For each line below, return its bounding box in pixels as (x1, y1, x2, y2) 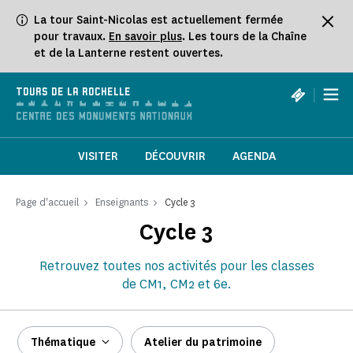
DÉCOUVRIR (144, 149, 206, 165)
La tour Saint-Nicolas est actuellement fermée (34, 13, 283, 28)
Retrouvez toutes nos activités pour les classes (39, 258, 314, 275)
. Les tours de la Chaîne (182, 29, 307, 44)
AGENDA (232, 149, 276, 165)
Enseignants (95, 195, 148, 210)
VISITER (77, 149, 118, 165)
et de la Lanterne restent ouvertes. (34, 46, 223, 61)
